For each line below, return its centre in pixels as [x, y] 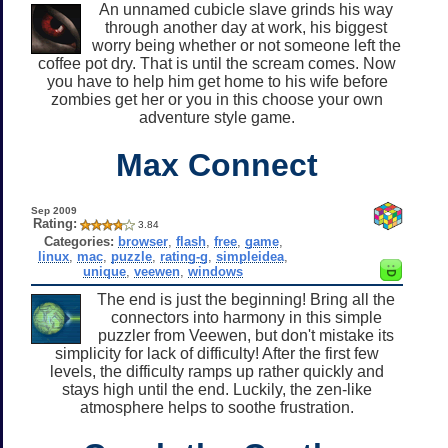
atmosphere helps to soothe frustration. [217, 407]
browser [142, 241]
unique [105, 271]
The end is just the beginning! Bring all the [246, 299]
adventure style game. [217, 117]
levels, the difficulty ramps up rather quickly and [217, 371]
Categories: [78, 241]
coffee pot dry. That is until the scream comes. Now [217, 63]
